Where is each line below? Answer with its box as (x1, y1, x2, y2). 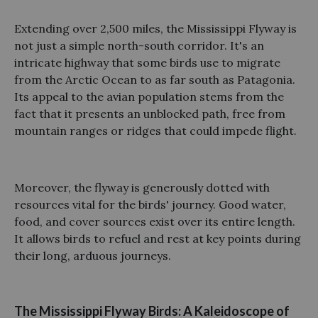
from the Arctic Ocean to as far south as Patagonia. (14, 72, 295, 87)
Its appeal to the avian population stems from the (14, 89, 284, 104)
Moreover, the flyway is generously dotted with (14, 180, 270, 194)
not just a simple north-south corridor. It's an (14, 38, 264, 53)
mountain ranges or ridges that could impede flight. (14, 123, 297, 138)
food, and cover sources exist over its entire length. (14, 214, 295, 229)
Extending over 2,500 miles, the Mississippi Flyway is (14, 21, 297, 35)
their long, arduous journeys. (14, 248, 171, 263)
